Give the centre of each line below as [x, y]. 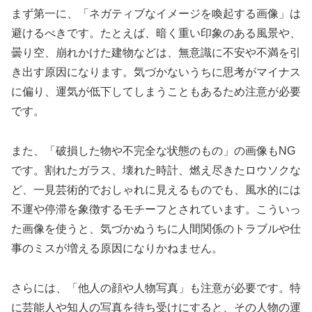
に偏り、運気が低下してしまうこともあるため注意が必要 [156, 92]
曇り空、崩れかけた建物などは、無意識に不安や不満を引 [156, 53]
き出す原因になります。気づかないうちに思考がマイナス [156, 72]
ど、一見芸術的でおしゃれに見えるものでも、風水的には [156, 189]
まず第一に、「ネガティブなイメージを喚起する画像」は [156, 14]
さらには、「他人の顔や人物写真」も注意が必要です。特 [156, 288]
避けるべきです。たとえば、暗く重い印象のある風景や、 [156, 33]
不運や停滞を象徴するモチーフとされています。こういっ [156, 209]
